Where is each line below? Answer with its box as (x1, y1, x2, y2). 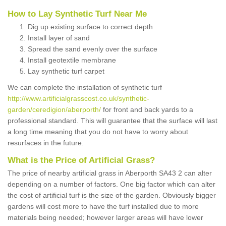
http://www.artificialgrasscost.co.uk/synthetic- (8, 94, 149, 103)
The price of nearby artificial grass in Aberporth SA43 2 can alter (8, 169, 212, 178)
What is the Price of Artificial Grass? (8, 155, 155, 165)
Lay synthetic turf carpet (28, 67, 104, 76)
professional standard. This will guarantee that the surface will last (8, 117, 217, 125)
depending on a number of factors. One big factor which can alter (8, 180, 215, 189)
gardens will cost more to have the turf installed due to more (8, 202, 199, 211)
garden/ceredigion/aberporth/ (8, 105, 101, 114)
